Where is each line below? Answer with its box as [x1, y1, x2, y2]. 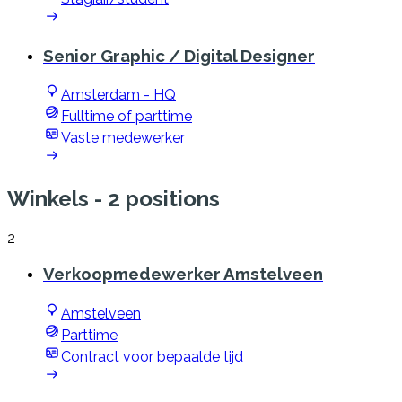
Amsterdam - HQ [61, 86, 176, 104]
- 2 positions [89, 186, 220, 213]
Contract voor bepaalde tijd [61, 347, 243, 365]
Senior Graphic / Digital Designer [43, 45, 315, 66]
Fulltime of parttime [61, 108, 192, 126]
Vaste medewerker [61, 129, 185, 147]
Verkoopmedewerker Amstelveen [43, 263, 323, 284]
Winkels [7, 186, 89, 213]
